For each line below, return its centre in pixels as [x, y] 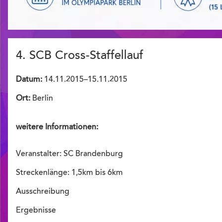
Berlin [42, 99]
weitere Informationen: [57, 127]
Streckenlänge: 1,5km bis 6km [69, 173]
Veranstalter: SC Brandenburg [69, 154]
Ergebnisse [36, 211]
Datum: [29, 80]
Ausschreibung [43, 192]
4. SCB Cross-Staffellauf [80, 56]
